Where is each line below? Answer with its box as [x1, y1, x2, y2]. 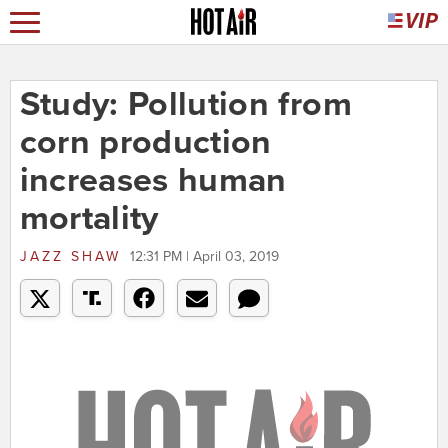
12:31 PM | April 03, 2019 [129, 248, 279, 266]
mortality [19, 198, 159, 240]
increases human [19, 160, 287, 202]
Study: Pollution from [19, 84, 352, 126]
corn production [19, 122, 272, 164]
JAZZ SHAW [19, 248, 121, 266]
